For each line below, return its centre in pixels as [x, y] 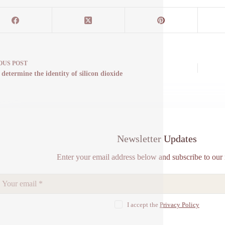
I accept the [143, 205]
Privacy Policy [179, 205]
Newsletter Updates [157, 139]
